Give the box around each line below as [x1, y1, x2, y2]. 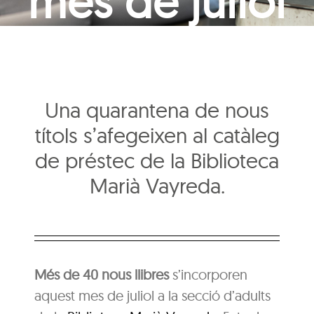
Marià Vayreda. [89, 172, 225, 199]
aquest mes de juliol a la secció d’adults [34, 286, 271, 304]
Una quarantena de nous [45, 96, 269, 123]
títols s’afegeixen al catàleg [34, 121, 280, 149]
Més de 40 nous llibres [34, 265, 170, 283]
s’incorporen [169, 265, 248, 283]
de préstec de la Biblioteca [35, 146, 279, 174]
